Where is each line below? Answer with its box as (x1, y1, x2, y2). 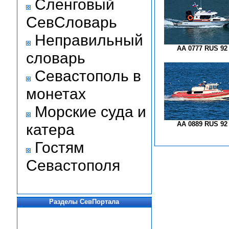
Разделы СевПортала (49, 198, 119, 205)
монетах (26, 85, 86, 102)
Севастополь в (34, 67, 141, 84)
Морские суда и (34, 103, 146, 120)
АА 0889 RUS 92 (177, 120, 227, 128)
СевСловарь (26, 13, 117, 31)
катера (26, 121, 75, 138)
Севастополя (26, 156, 120, 174)
